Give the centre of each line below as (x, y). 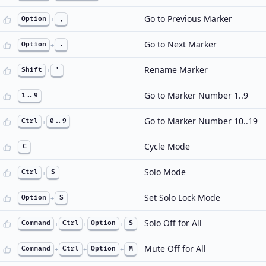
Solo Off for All (173, 223)
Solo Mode (165, 172)
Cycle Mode (167, 146)
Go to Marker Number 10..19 (201, 121)
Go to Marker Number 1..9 (196, 95)
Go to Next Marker (180, 44)
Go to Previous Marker (188, 19)
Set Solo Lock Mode (182, 197)
